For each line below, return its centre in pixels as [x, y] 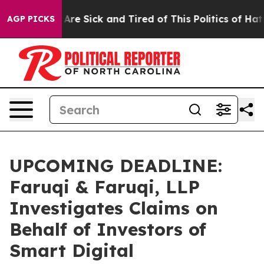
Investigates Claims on [114, 208]
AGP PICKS [31, 19]
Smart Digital [72, 250]
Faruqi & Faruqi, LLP [105, 187]
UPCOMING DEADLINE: [116, 166]
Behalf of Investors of [108, 229]
